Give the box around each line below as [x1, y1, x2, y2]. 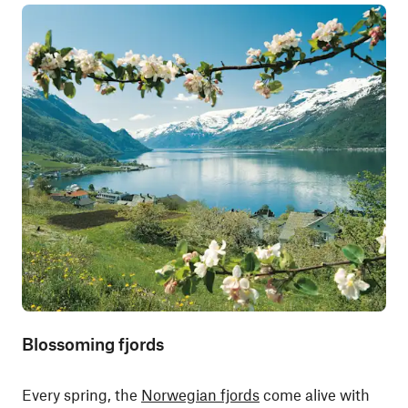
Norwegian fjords [141, 385, 260, 403]
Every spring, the [22, 385, 141, 403]
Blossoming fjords [22, 333, 164, 354]
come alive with [260, 385, 370, 403]
